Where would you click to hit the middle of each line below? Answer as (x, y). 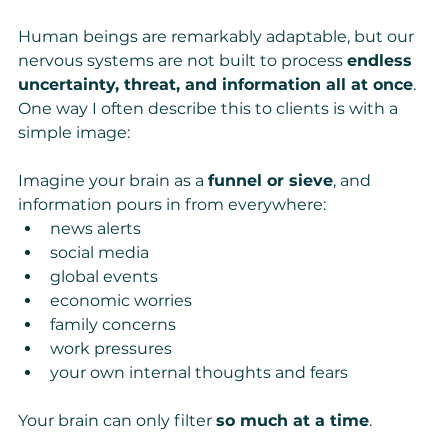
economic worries (121, 301)
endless (382, 61)
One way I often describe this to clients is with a (210, 109)
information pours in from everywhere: (172, 205)
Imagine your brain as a (113, 181)
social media (99, 253)
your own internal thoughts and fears (199, 373)
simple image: (74, 133)
